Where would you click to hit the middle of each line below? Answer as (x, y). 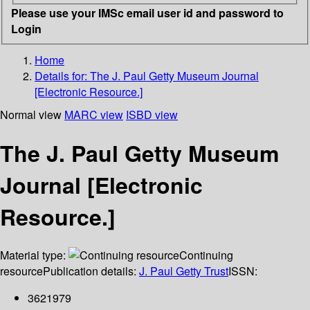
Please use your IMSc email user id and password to (147, 12)
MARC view (94, 114)
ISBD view (152, 114)
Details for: (62, 75)
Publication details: (91, 271)
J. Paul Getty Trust (184, 271)
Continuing (206, 255)
